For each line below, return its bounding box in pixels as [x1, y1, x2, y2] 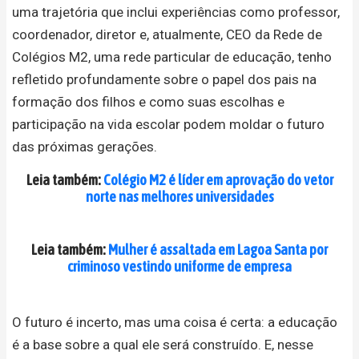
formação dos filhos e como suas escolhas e [12, 93, 284, 110]
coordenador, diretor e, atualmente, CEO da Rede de [12, 26, 322, 42]
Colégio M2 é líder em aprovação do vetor [103, 171, 333, 188]
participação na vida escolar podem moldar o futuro [12, 115, 325, 132]
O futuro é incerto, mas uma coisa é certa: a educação [12, 313, 337, 330]
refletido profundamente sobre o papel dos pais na [12, 71, 317, 87]
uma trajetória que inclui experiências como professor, [12, 3, 340, 20]
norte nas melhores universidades [85, 188, 274, 205]
